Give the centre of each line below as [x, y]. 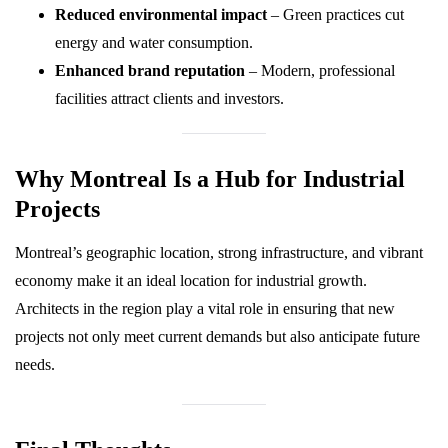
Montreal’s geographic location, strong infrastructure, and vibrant [219, 252]
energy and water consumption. [154, 42]
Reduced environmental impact [161, 14]
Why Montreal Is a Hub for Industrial [210, 179]
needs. [35, 364]
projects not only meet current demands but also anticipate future [217, 336]
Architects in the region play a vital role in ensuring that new [205, 308]
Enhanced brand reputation [150, 70]
